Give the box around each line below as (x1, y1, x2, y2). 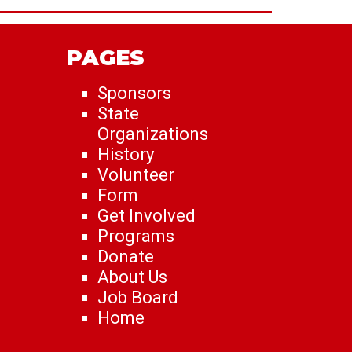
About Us (97, 266, 167, 287)
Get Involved (97, 205, 196, 225)
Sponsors (97, 82, 171, 103)
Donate (97, 246, 154, 266)
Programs (97, 225, 174, 246)
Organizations (97, 123, 208, 144)
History (97, 144, 154, 164)
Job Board (97, 287, 178, 307)
